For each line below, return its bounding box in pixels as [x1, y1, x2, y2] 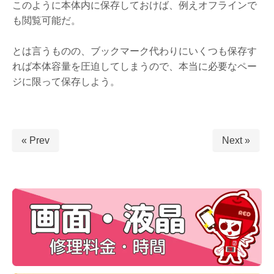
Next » [222, 135, 250, 146]
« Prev [21, 135, 50, 146]
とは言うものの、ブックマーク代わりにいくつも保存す [12, 45, 257, 56]
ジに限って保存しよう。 [12, 76, 120, 87]
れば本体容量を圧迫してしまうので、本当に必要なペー [12, 61, 257, 72]
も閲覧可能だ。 [12, 15, 81, 26]
